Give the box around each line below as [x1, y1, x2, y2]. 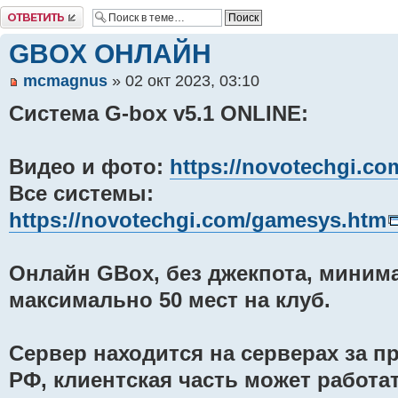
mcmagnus [23, 71, 107, 90]
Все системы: [9, 181, 154, 205]
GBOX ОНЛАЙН [9, 38, 211, 68]
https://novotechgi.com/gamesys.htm [9, 208, 386, 232]
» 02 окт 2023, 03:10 [107, 71, 259, 90]
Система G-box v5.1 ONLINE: [9, 101, 308, 125]
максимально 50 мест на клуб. [9, 288, 330, 312]
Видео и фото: [9, 155, 170, 179]
